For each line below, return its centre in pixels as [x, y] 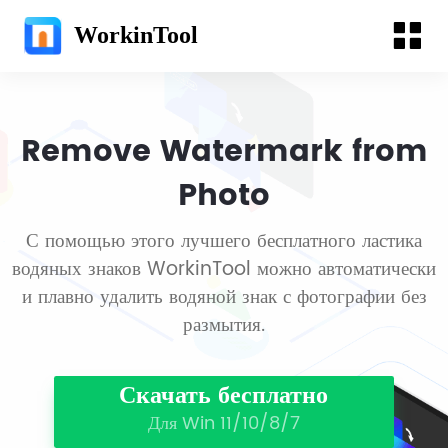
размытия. [224, 326]
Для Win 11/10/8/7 [223, 423]
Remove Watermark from [224, 153]
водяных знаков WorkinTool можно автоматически [224, 270]
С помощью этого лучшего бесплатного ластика [224, 242]
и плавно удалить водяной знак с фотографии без [224, 298]
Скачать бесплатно [224, 396]
